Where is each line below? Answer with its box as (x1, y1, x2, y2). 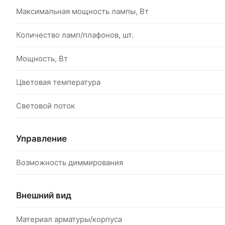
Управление (16, 133, 67, 144)
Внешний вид (16, 190, 71, 200)
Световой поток (16, 101, 75, 110)
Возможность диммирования (16, 158, 123, 167)
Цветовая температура (16, 77, 100, 87)
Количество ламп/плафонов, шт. (16, 30, 134, 40)
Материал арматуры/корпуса (16, 214, 122, 224)
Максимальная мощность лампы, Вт (16, 7, 149, 16)
